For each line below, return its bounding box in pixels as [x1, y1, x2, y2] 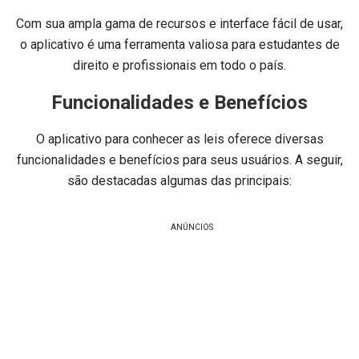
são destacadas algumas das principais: [67, 172, 292, 188]
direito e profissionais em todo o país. [73, 58, 286, 73]
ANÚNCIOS [170, 222, 213, 232]
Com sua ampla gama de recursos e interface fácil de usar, [16, 16, 343, 31]
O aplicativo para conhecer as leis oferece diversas [35, 131, 324, 147]
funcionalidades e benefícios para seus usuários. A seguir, [16, 151, 343, 167]
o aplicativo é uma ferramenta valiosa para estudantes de [19, 37, 340, 52]
